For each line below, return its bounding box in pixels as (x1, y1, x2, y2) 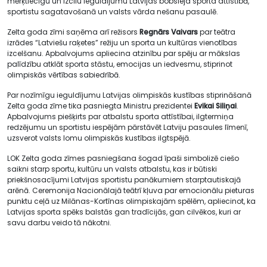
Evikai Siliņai (194, 100, 237, 111)
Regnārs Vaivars (139, 26, 198, 37)
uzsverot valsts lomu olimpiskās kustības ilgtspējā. (7, 132, 191, 143)
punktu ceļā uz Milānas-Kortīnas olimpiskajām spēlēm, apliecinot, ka (7, 195, 256, 206)
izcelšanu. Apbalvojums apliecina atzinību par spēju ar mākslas (7, 48, 240, 58)
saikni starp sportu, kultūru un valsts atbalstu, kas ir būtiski (7, 163, 217, 174)
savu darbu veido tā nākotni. (7, 217, 111, 228)
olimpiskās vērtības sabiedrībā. (7, 69, 120, 80)
